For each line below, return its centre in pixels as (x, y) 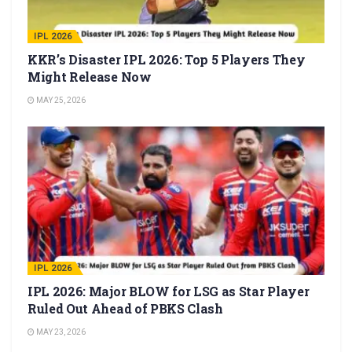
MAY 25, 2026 (60, 100)
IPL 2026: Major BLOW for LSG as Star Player (169, 291)
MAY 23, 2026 (60, 332)
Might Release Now (90, 76)
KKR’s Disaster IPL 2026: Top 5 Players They (167, 59)
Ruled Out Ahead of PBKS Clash (125, 308)
